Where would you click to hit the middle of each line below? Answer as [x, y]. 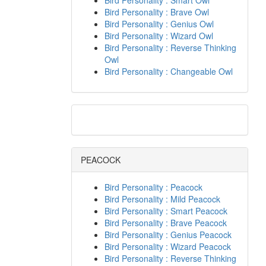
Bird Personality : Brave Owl [156, 12]
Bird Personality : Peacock [153, 187]
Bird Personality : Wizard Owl [159, 36]
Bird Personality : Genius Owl [159, 24]
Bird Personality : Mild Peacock [162, 199]
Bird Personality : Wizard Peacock [167, 246]
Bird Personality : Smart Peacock [166, 211]
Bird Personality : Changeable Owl [168, 71]
